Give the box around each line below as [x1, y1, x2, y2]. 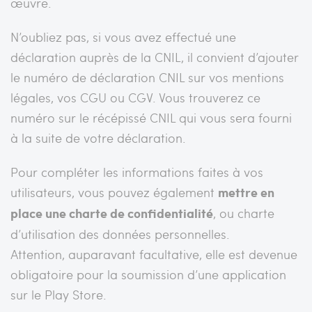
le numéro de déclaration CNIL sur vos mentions [10, 68, 284, 86]
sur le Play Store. [10, 285, 107, 303]
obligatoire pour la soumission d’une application [10, 265, 286, 283]
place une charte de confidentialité [10, 203, 213, 222]
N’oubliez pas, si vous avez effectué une [10, 27, 236, 45]
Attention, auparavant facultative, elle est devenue [10, 244, 297, 263]
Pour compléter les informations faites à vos [10, 162, 263, 180]
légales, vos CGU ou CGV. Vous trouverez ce [10, 88, 260, 106]
